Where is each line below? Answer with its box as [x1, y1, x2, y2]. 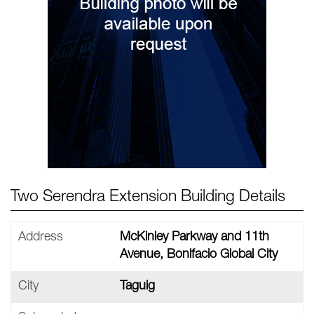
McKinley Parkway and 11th [120, 231, 269, 244]
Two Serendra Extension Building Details [11, 190, 285, 206]
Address [18, 231, 63, 244]
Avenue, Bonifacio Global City [120, 249, 278, 261]
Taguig [120, 280, 155, 293]
